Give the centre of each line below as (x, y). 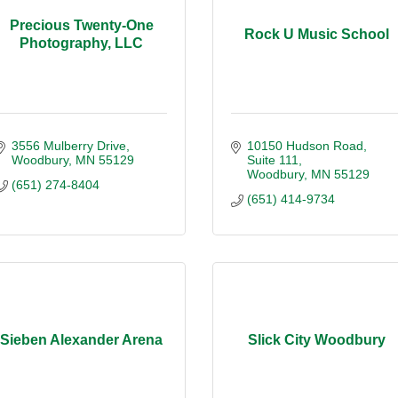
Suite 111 (272, 159)
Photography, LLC (81, 44)
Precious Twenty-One (81, 26)
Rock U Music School (317, 35)
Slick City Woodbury (317, 340)
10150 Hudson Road (305, 145)
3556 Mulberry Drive (68, 145)
